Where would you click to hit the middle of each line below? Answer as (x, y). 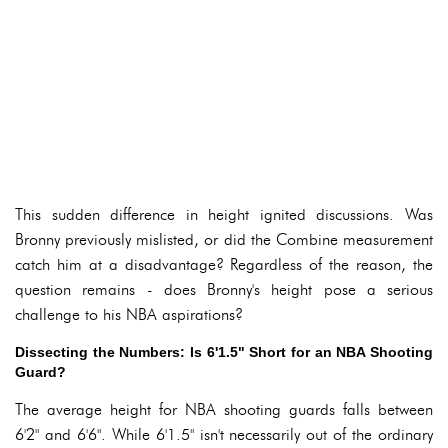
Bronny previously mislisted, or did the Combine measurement (224, 239)
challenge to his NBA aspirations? (129, 314)
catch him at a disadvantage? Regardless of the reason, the (224, 264)
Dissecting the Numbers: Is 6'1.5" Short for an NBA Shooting (224, 352)
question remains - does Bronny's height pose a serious (224, 289)
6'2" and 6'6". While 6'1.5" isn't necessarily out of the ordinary (224, 434)
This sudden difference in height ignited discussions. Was (224, 214)
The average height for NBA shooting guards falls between (224, 409)
